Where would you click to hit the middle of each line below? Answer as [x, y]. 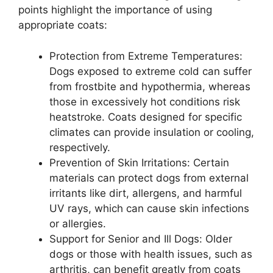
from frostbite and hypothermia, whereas [150, 86]
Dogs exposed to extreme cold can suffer [151, 71]
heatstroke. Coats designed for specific [146, 117]
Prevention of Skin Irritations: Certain [139, 162]
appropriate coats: [63, 25]
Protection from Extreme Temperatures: [146, 56]
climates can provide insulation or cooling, [152, 132]
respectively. [80, 147]
